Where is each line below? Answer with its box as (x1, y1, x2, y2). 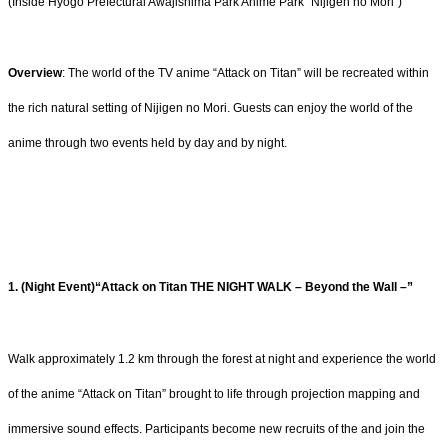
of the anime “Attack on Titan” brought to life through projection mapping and (8, 386, 420, 401)
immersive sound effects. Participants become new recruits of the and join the (8, 421, 425, 436)
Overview (8, 66, 62, 81)
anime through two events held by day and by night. (8, 136, 287, 151)
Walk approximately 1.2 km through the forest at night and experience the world (8, 351, 436, 366)
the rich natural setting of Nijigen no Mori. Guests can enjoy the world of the (8, 101, 413, 116)
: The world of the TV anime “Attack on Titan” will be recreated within (62, 66, 429, 81)
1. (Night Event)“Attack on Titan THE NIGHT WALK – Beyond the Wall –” (8, 279, 413, 294)
